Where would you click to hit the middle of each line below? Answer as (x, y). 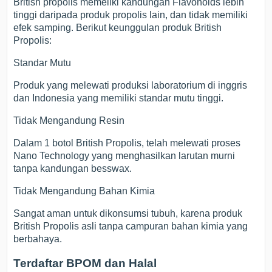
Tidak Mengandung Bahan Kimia (84, 191)
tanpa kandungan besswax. (73, 169)
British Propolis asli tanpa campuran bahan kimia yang (131, 226)
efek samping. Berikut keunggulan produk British (118, 28)
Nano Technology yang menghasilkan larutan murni (124, 156)
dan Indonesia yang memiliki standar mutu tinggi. (119, 98)
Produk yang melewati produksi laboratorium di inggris (131, 86)
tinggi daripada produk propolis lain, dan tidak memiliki (131, 15)
